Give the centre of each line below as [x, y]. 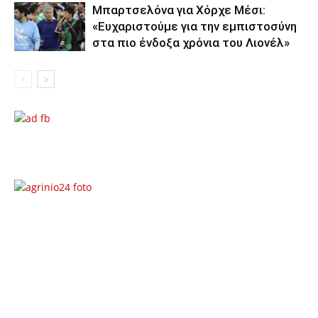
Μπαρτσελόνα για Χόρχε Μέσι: [179, 10]
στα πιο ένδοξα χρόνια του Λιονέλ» [191, 42]
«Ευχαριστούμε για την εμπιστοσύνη [194, 26]
